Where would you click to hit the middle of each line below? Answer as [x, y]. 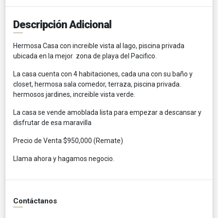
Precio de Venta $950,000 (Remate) [68, 140]
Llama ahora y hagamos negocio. [64, 158]
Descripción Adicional [62, 24]
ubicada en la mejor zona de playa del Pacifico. [85, 56]
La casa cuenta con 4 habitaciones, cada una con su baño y [103, 74]
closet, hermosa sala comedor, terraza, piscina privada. [97, 84]
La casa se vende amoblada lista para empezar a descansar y [107, 112]
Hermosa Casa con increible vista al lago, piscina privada [99, 45]
